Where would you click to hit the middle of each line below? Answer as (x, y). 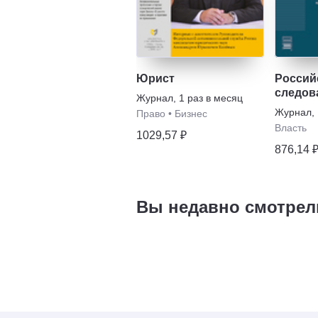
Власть (291, 127)
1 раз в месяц (211, 98)
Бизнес (191, 113)
